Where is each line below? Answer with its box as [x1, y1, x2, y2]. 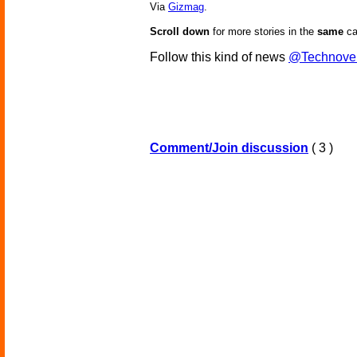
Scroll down [150, 25, 210, 38]
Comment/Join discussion [150, 141, 308, 155]
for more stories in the [210, 25, 317, 38]
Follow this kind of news [150, 50, 288, 65]
